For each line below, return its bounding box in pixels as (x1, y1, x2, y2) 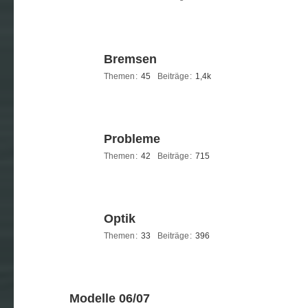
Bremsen (104, 52, 157, 66)
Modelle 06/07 (69, 291, 150, 305)
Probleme (104, 132, 160, 146)
